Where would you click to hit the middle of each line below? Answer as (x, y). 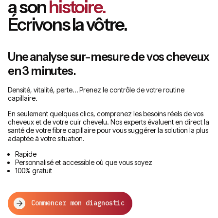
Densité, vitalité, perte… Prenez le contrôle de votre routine (96, 90)
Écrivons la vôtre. (68, 24)
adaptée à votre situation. (46, 138)
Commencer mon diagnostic (78, 203)
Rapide (26, 154)
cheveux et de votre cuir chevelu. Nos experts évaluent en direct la (109, 122)
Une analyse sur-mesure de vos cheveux (109, 56)
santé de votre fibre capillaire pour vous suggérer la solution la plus (108, 130)
